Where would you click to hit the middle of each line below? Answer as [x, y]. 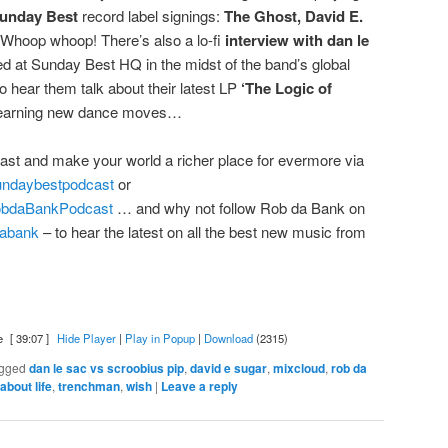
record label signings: [151, 16]
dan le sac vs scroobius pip [106, 368]
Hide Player [86, 338]
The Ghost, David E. [293, 16]
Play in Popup [159, 338]
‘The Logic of [284, 88]
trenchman [89, 386]
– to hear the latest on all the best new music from [202, 232]
